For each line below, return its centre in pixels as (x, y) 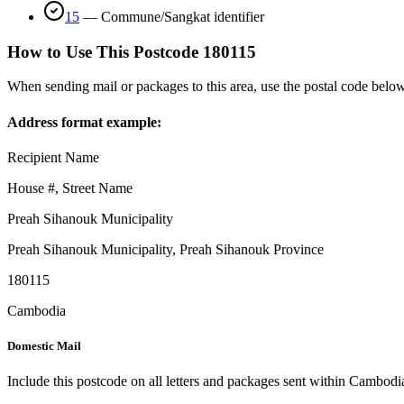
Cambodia (37, 310)
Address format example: (84, 122)
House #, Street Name (70, 188)
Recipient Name (53, 157)
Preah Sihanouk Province (252, 249)
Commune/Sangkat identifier (183, 16)
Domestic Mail (44, 345)
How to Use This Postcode (103, 51)
